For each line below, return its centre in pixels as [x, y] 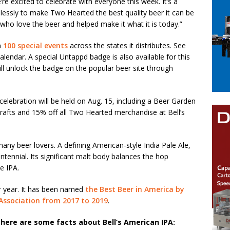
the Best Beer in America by [135, 189]
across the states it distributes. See [127, 46]
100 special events [35, 46]
